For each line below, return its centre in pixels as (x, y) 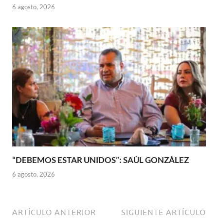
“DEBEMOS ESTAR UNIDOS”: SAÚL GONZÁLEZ (100, 160)
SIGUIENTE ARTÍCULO (163, 212)
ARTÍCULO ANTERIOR (54, 212)
